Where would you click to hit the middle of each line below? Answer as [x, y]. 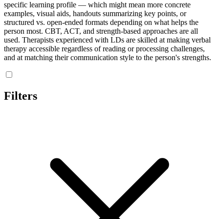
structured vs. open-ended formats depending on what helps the [101, 22]
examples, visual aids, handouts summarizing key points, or [95, 13]
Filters [21, 96]
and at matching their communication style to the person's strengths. [108, 57]
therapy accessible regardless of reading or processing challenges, [104, 48]
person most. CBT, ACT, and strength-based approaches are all [101, 31]
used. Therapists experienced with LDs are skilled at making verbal [107, 40]
